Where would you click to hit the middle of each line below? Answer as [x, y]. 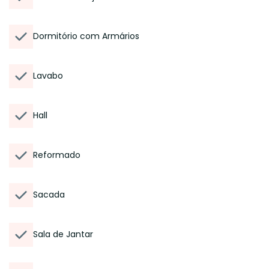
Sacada [49, 195]
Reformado [57, 155]
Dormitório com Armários [86, 36]
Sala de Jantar [63, 234]
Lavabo [48, 76]
